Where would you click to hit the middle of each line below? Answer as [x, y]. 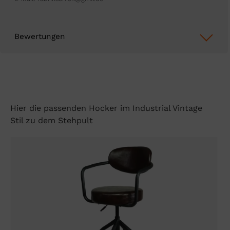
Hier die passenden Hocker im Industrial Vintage [106, 108]
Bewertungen [40, 37]
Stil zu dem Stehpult [52, 120]
